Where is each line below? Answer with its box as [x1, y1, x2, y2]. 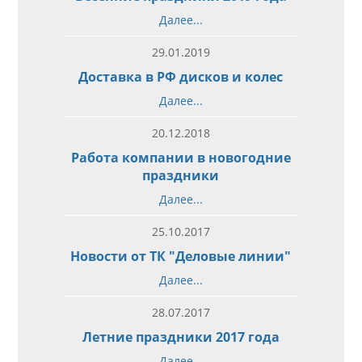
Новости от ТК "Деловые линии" [70, 246, 292, 265]
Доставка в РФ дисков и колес [78, 67, 284, 86]
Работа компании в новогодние [70, 148, 291, 166]
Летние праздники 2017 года [82, 327, 280, 346]
